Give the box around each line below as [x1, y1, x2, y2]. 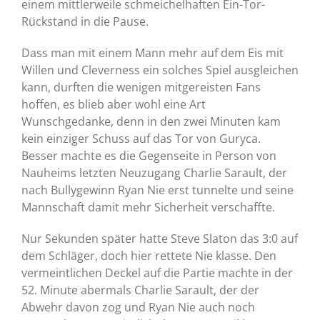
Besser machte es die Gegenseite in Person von [21, 148, 276, 164]
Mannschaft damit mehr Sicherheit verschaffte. [21, 199, 275, 216]
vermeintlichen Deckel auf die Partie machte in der [21, 265, 293, 281]
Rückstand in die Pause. [21, 14, 149, 30]
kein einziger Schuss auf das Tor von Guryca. [21, 131, 261, 147]
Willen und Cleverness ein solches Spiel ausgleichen [21, 62, 299, 79]
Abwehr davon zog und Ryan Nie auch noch [21, 299, 255, 316]
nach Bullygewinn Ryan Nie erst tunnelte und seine [21, 182, 294, 199]
